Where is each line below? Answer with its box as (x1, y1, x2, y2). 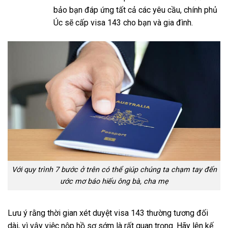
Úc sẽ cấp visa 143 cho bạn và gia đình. (53, 18, 193, 28)
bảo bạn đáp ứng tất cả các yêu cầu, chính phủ (53, 5, 217, 15)
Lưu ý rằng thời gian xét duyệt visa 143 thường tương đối (8, 208, 208, 218)
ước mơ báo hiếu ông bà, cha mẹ (60, 177, 168, 186)
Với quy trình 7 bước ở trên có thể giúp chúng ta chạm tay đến (11, 165, 217, 175)
